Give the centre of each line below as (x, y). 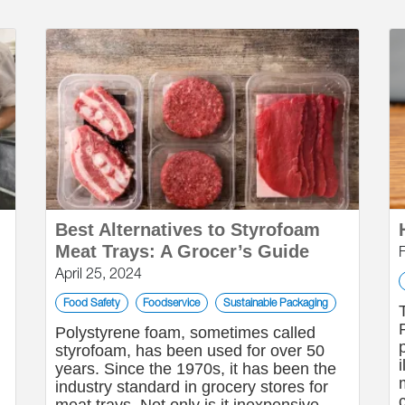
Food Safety (91, 302)
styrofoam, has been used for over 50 (190, 351)
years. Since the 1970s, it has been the (196, 369)
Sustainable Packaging (275, 302)
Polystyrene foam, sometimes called (185, 333)
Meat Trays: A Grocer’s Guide (182, 251)
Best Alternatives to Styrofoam (188, 230)
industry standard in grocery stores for (192, 387)
